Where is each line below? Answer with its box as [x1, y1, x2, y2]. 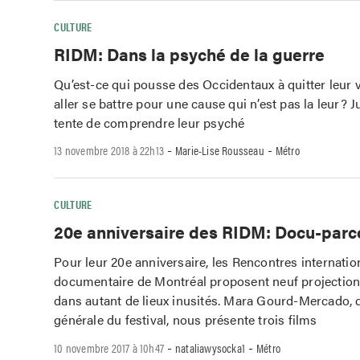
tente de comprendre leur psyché [54, 112, 245, 132]
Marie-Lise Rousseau [175, 141, 264, 159]
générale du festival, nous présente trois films [54, 309, 317, 329]
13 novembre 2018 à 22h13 [54, 141, 165, 159]
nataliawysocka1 [175, 338, 246, 356]
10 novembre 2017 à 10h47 [54, 338, 165, 356]
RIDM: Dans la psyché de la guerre [54, 41, 325, 66]
